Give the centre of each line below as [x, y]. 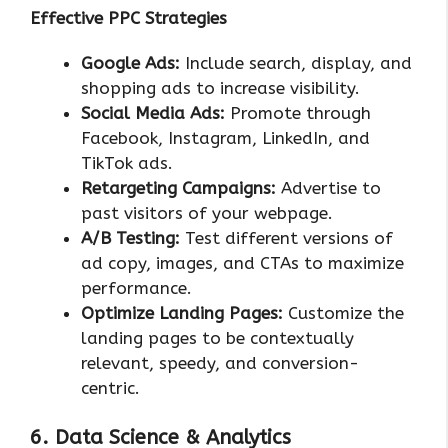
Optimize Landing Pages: [182, 312]
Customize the [343, 312]
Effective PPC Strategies [128, 17]
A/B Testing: [133, 237]
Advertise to [331, 187]
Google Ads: [133, 62]
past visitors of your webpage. [207, 212]
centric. [110, 387]
